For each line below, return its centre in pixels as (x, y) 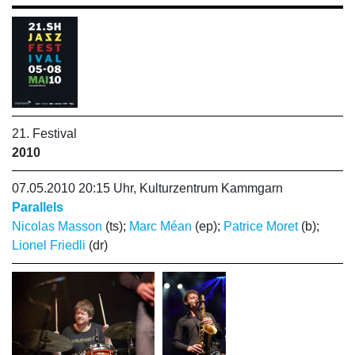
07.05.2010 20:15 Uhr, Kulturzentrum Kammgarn (147, 188)
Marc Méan (160, 226)
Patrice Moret (261, 226)
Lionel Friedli (49, 245)
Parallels (38, 207)
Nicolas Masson (57, 226)
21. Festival (44, 134)
